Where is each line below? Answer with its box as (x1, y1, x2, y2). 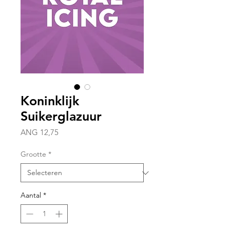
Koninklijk (21, 93, 79, 109)
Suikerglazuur (21, 108, 102, 124)
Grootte (21, 149, 46, 159)
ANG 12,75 (21, 127, 59, 138)
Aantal (21, 190, 41, 200)
